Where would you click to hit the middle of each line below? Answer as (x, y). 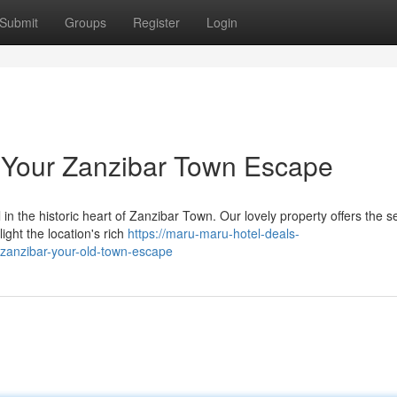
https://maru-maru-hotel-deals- (214, 233)
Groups (86, 22)
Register (156, 22)
